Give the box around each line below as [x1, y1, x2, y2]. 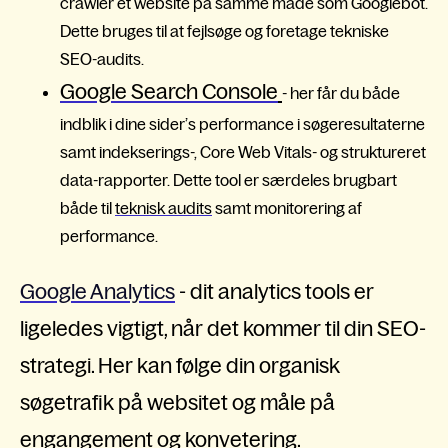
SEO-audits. [60, 50, 147, 69]
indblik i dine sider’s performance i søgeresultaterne [60, 115, 425, 134]
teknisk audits [115, 199, 212, 218]
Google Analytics [20, 279, 175, 303]
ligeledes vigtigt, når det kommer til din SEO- [20, 316, 426, 340]
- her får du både [282, 84, 400, 103]
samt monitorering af [212, 199, 362, 218]
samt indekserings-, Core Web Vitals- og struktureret [60, 143, 426, 162]
